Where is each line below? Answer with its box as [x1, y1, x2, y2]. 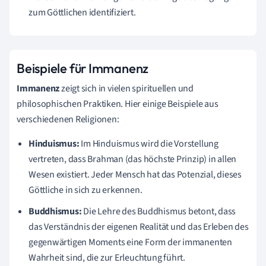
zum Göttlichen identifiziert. [28, 5, 136, 19]
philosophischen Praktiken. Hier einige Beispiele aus [17, 97, 218, 110]
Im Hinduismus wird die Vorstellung [79, 137, 218, 150]
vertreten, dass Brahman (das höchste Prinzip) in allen [28, 152, 237, 166]
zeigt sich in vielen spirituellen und [59, 81, 194, 95]
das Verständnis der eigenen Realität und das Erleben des [28, 220, 249, 233]
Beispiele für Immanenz [17, 59, 149, 77]
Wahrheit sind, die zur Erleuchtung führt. [28, 251, 185, 264]
